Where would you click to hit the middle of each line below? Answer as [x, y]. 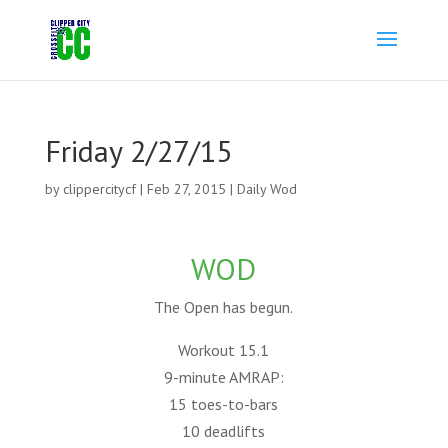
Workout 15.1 [224, 350]
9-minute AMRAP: [223, 377]
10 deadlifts [224, 431]
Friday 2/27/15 [138, 150]
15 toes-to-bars [224, 404]
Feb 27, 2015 [186, 189]
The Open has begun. [224, 307]
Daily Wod [266, 189]
